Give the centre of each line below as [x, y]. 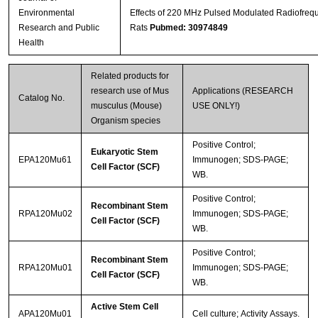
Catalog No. [41, 98]
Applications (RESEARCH [242, 91]
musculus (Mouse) [126, 105]
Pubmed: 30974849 [188, 27]
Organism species [125, 120]
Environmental [46, 12]
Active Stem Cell [124, 306]
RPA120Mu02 [45, 213]
